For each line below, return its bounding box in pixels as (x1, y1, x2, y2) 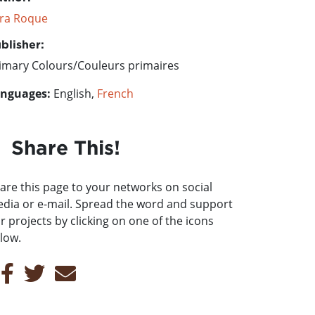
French (97, 86, 134, 101)
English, (51, 86, 97, 101)
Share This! (11, 136, 120, 158)
